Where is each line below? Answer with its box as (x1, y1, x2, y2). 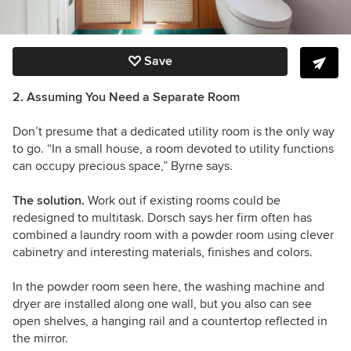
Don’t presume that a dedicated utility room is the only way (13, 124, 335, 140)
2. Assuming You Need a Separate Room (13, 89, 240, 106)
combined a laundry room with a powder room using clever (13, 227, 334, 244)
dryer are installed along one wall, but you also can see (13, 296, 312, 313)
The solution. (13, 193, 88, 209)
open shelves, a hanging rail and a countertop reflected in (13, 313, 327, 330)
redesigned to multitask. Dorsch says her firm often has (13, 210, 312, 226)
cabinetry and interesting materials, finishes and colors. (13, 244, 313, 261)
